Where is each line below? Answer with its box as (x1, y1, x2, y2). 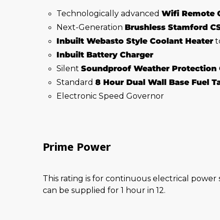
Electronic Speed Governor (56, 91, 164, 101)
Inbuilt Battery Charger (56, 50, 153, 59)
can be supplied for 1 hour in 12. (43, 185, 167, 195)
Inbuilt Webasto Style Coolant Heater (56, 36, 213, 46)
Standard (56, 77, 95, 87)
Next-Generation (56, 22, 125, 32)
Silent (56, 63, 81, 73)
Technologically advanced (56, 8, 162, 18)
